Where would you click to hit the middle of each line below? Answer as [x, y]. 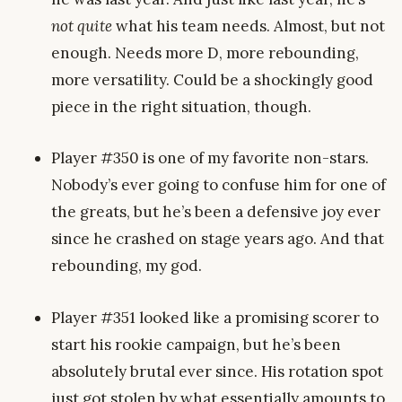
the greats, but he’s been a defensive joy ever [216, 212]
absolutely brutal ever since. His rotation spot [217, 371]
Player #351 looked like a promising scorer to [215, 317]
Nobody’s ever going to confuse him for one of [218, 185]
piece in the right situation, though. [181, 107]
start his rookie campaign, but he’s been [196, 344]
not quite [82, 26]
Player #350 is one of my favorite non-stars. [210, 158]
